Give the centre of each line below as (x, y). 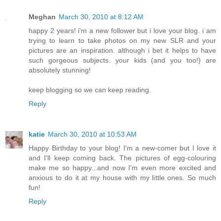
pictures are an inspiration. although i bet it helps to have (122, 50)
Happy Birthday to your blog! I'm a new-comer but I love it (122, 148)
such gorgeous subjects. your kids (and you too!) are (122, 60)
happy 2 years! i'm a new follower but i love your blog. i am (122, 30)
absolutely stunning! (60, 70)
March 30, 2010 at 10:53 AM (92, 134)
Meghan (42, 17)
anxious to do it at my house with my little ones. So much (122, 177)
